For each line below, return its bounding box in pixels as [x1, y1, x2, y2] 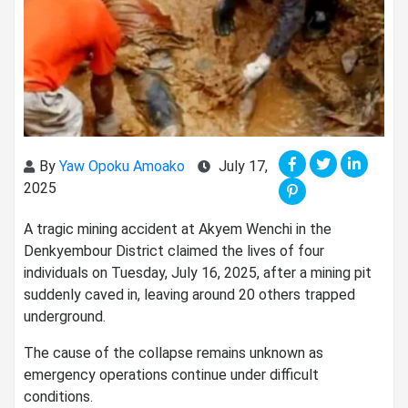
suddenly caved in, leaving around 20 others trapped [24, 285, 355, 303]
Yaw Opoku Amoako [59, 157, 189, 175]
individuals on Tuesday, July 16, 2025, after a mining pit [24, 263, 372, 281]
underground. [24, 307, 106, 325]
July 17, [215, 157, 268, 175]
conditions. [24, 387, 93, 405]
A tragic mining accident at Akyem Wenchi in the [24, 219, 331, 238]
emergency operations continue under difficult [24, 365, 319, 383]
